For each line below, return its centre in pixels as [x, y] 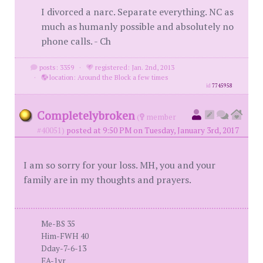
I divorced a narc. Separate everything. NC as [137, 12]
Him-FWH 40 [65, 236]
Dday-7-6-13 [64, 248]
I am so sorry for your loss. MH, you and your [119, 165]
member [160, 117]
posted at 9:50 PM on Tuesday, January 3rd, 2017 [153, 130]
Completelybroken [86, 115]
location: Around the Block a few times [108, 77]
